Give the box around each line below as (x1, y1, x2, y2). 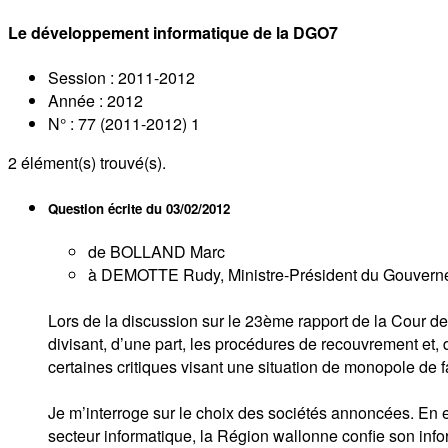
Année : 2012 (48, 88, 143, 112)
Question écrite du (48, 198, 166, 218)
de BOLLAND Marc (88, 239, 225, 263)
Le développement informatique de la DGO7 (8, 21, 338, 45)
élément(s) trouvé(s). (17, 150, 166, 174)
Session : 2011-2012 (48, 65, 195, 89)
